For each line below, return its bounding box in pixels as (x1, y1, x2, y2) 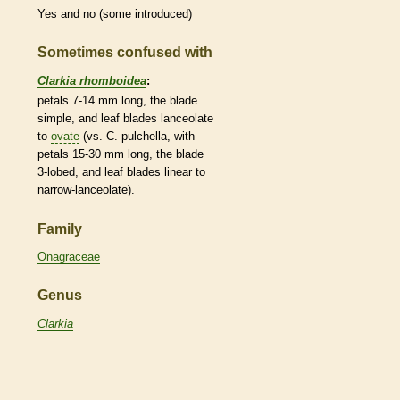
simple (37, 111, 71, 125)
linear (164, 164, 192, 179)
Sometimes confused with (37, 45, 212, 61)
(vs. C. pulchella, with (79, 129, 195, 143)
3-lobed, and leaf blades (37, 164, 164, 179)
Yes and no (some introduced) (37, 7, 192, 21)
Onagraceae (37, 250, 100, 264)
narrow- (37, 182, 75, 196)
